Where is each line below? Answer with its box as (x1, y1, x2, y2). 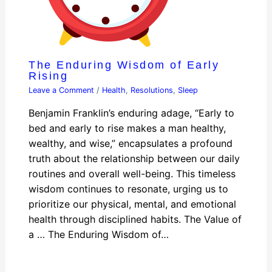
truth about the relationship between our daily (29, 152, 240, 165)
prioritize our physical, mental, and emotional (29, 198, 237, 211)
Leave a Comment (29, 86, 95, 95)
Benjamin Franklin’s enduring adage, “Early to (29, 107, 235, 120)
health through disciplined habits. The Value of (29, 213, 242, 226)
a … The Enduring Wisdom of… (29, 228, 169, 241)
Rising (29, 69, 69, 83)
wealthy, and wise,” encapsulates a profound (29, 137, 233, 150)
